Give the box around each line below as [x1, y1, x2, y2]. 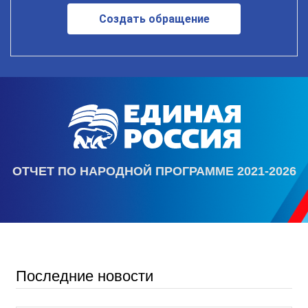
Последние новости [16, 267, 153, 285]
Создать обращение [98, 12, 210, 25]
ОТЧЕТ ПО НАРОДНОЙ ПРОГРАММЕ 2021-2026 [12, 164, 296, 178]
